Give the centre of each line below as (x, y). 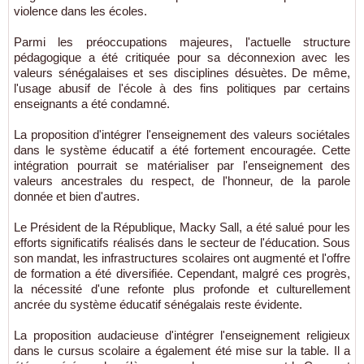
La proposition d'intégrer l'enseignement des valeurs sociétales (182, 134)
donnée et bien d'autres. (77, 196)
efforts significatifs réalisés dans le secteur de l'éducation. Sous (182, 243)
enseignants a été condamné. (92, 104)
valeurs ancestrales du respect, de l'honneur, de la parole (182, 181)
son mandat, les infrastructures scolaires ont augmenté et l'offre (182, 258)
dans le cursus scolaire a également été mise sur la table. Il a (182, 351)
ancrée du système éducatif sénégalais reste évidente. (158, 304)
